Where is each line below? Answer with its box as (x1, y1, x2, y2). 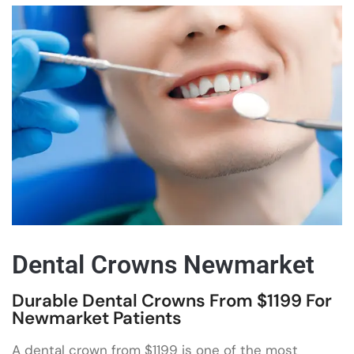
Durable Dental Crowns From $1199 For (12, 288, 332, 312)
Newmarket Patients (12, 306, 182, 330)
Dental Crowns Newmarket (12, 249, 314, 280)
